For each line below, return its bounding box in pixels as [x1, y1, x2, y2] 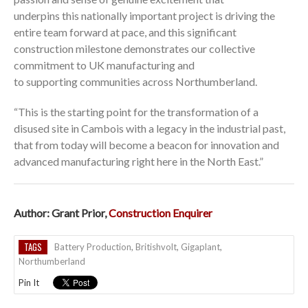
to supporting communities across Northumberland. [14, 74, 257, 88]
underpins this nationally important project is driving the [14, 8, 275, 22]
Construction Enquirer [109, 206, 212, 219]
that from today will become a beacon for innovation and [14, 137, 279, 151]
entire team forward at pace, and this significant [14, 25, 236, 38]
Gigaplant [181, 241, 220, 252]
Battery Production [54, 241, 131, 252]
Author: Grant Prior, [14, 206, 109, 219]
